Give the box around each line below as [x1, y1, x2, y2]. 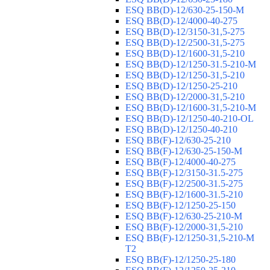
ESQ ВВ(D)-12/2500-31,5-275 [125, 37, 245, 48]
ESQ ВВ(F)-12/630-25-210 [125, 135, 231, 146]
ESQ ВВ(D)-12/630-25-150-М [125, 5, 244, 16]
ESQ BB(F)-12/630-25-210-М [125, 211, 242, 222]
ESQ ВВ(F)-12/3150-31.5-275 [125, 168, 243, 178]
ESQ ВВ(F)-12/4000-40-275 [125, 157, 236, 168]
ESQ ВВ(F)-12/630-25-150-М [125, 146, 242, 157]
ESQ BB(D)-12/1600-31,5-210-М [125, 102, 256, 113]
